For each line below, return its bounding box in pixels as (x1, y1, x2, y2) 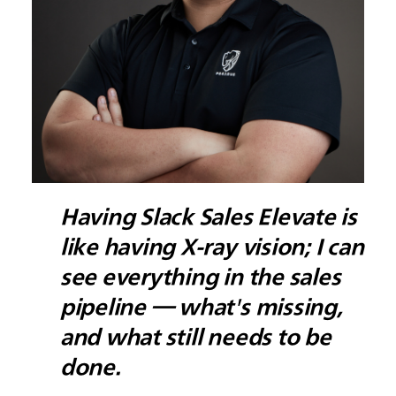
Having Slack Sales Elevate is (59, 202, 357, 230)
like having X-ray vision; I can (59, 232, 364, 260)
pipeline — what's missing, (59, 293, 343, 320)
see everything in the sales (59, 263, 341, 290)
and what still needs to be (59, 323, 331, 350)
